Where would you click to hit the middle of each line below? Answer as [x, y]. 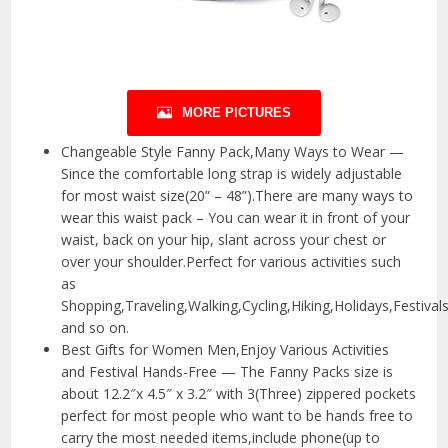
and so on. [95, 328]
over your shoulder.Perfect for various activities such [231, 262]
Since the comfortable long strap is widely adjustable [232, 174]
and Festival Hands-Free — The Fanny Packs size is [227, 372]
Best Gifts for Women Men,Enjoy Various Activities [225, 350]
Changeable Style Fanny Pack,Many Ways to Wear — [233, 152]
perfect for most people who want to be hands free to [237, 416]
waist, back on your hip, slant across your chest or [224, 240]
